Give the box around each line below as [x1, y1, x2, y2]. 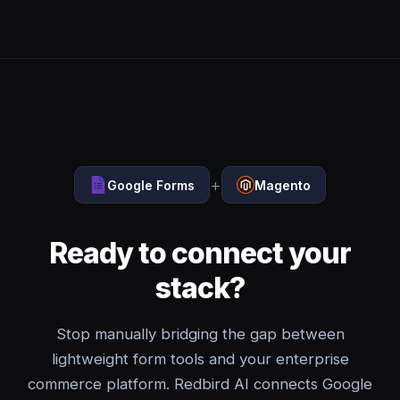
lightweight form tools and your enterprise [51, 350, 349, 368]
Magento [254, 177, 311, 193]
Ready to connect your [48, 236, 352, 271]
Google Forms [107, 177, 195, 193]
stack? [154, 271, 246, 305]
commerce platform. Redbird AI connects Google [28, 375, 372, 393]
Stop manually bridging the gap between [55, 325, 345, 343]
